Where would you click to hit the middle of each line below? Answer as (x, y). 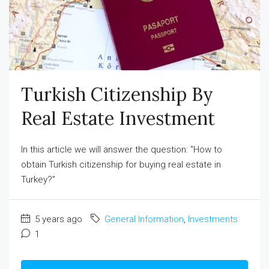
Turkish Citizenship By (117, 95)
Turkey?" (38, 180)
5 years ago (57, 219)
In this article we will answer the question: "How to (122, 150)
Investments (213, 219)
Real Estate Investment (118, 119)
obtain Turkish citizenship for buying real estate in (121, 165)
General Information (144, 219)
